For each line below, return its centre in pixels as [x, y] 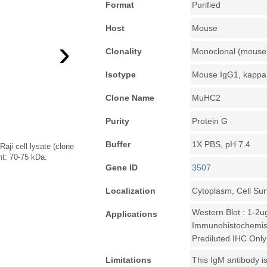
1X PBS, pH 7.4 [221, 144]
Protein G [210, 121]
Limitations [129, 260]
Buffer [118, 144]
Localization [131, 191]
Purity [118, 121]
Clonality [124, 51]
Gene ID [122, 167]
